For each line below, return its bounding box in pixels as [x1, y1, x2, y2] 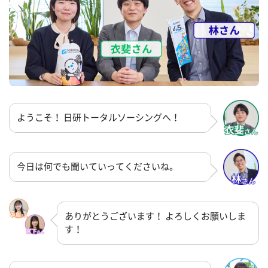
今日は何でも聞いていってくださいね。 [17, 162, 178, 172]
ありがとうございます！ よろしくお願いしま [65, 211, 246, 221]
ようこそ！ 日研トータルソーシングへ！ [17, 112, 180, 122]
